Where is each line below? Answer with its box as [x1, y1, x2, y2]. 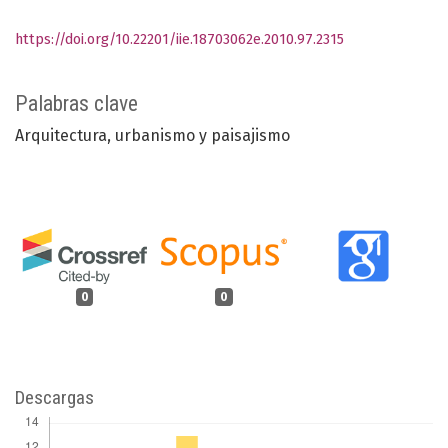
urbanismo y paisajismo [115, 126, 290, 146]
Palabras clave [15, 91, 138, 117]
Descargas [15, 385, 94, 409]
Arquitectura [15, 126, 107, 146]
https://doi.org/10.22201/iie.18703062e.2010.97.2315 [15, 31, 344, 49]
